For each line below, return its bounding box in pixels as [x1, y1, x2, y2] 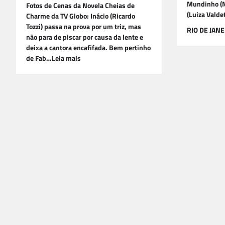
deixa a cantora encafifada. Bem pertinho [26, 42, 151, 54]
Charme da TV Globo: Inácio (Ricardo [26, 11, 135, 22]
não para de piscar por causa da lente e [26, 32, 143, 43]
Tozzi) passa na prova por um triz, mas [26, 21, 141, 33]
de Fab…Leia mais [26, 53, 81, 64]
